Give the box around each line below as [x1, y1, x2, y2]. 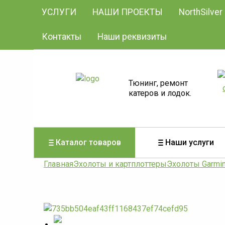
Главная [44, 159, 73, 169]
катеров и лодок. [128, 88, 191, 98]
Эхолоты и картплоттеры [73, 159, 167, 169]
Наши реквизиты [97, 32, 167, 42]
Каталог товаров [55, 138, 121, 147]
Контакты [42, 32, 82, 42]
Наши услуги [165, 138, 214, 147]
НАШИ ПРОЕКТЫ [92, 7, 163, 17]
